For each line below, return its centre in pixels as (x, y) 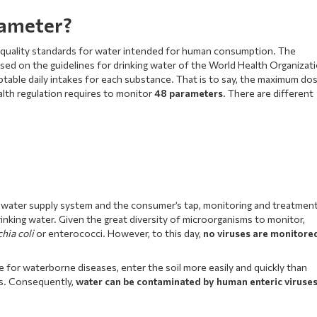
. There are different (269, 93)
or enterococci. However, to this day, (120, 233)
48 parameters (189, 93)
